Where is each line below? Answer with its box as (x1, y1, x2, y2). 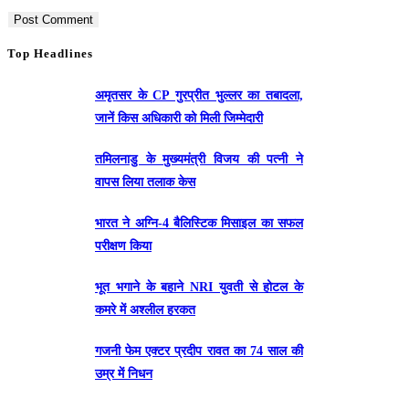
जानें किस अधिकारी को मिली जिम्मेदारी (95, 110, 263, 125)
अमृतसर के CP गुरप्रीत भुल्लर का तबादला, (95, 88, 303, 102)
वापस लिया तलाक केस (95, 174, 195, 189)
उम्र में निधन (95, 366, 152, 381)
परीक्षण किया (95, 238, 152, 253)
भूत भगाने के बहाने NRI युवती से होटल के (95, 279, 303, 294)
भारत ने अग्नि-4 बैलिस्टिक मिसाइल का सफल (95, 215, 303, 230)
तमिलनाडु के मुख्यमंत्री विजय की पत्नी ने (95, 152, 303, 166)
